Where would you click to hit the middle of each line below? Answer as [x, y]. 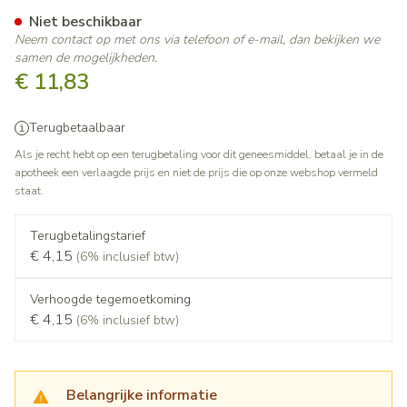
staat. [29, 191]
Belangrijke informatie [142, 395]
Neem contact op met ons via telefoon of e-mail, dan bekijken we [197, 40]
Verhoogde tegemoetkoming [110, 299]
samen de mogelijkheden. [86, 58]
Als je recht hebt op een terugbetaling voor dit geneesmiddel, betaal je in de [199, 154]
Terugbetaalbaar [77, 128]
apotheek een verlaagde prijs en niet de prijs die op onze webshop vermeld [196, 173]
